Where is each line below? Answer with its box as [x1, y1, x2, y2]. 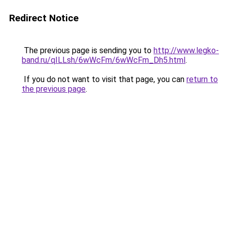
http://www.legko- [154, 46, 219, 55]
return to [186, 74, 218, 84]
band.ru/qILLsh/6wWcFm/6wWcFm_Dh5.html [22, 55, 185, 65]
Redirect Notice [9, 12, 79, 24]
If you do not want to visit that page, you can [22, 74, 186, 84]
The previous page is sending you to [22, 46, 154, 55]
